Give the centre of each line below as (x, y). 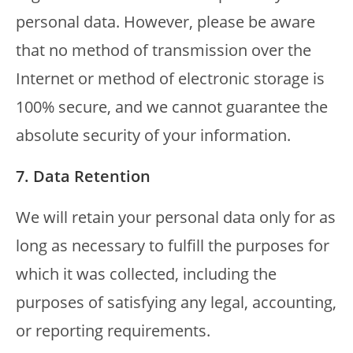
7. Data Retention (83, 176)
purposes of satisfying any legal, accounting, (176, 302)
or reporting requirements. (113, 331)
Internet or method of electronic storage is (170, 78)
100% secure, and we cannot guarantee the (172, 107)
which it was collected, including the (146, 274)
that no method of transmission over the (163, 50)
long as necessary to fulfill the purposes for (173, 245)
